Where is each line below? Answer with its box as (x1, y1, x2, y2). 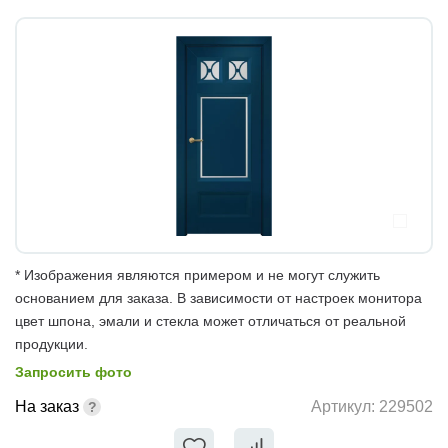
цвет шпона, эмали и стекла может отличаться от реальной (15, 312, 406, 329)
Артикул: (311, 398, 379, 416)
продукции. (15, 335, 88, 352)
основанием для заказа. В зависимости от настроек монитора (15, 289, 422, 306)
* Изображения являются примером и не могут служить (15, 266, 380, 283)
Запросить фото (15, 363, 132, 380)
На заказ (15, 397, 79, 415)
